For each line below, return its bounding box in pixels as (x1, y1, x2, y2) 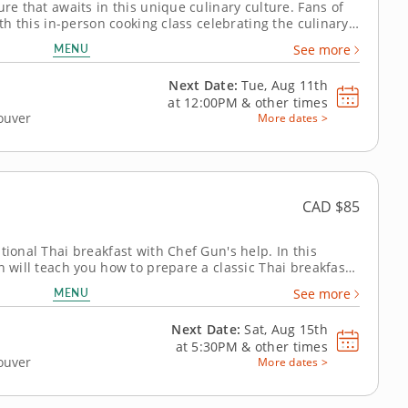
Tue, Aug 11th (238, 76, 328, 95)
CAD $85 (302, 197, 360, 218)
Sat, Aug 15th (240, 321, 328, 339)
